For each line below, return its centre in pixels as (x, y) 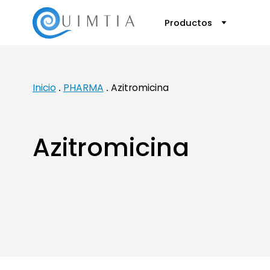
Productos (189, 23)
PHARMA (83, 88)
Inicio (44, 88)
